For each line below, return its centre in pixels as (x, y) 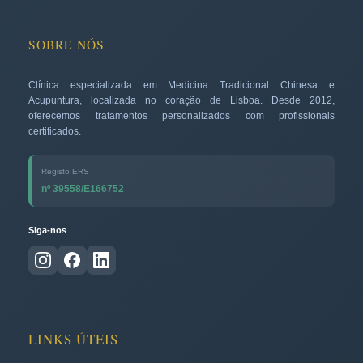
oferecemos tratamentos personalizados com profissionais (181, 115)
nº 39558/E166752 (83, 188)
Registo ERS (65, 171)
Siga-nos (47, 230)
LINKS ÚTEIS (73, 339)
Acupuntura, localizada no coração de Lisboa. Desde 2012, (181, 100)
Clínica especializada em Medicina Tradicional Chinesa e (181, 84)
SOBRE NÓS (66, 44)
